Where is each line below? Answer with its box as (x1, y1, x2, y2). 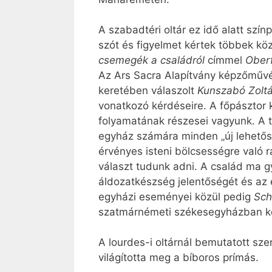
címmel (208, 53, 245, 66)
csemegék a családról (98, 53, 208, 66)
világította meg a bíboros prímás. (98, 251, 259, 264)
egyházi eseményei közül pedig (98, 190, 254, 203)
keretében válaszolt (98, 84, 197, 97)
